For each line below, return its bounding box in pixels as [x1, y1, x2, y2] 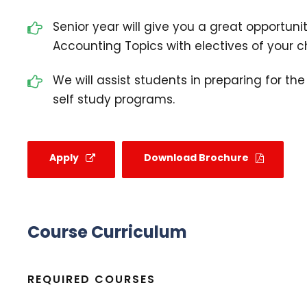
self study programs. [53, 90, 175, 108]
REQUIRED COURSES [27, 271, 156, 288]
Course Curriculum [27, 221, 187, 244]
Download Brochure [144, 151, 249, 165]
